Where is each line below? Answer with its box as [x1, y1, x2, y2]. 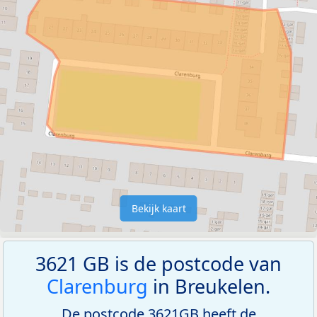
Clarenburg [47, 272, 148, 299]
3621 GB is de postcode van [35, 250, 282, 277]
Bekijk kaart [131, 201, 186, 215]
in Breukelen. [148, 272, 270, 299]
